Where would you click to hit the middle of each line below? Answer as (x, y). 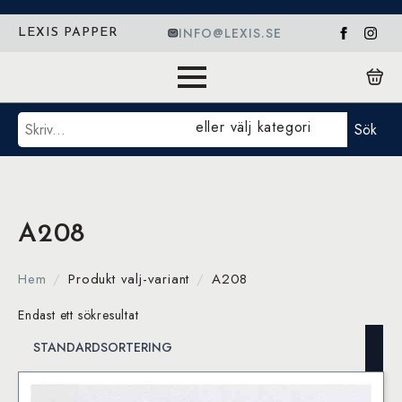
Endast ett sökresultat (79, 315)
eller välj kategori (253, 127)
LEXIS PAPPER (68, 33)
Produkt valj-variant (129, 279)
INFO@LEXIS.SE (230, 33)
